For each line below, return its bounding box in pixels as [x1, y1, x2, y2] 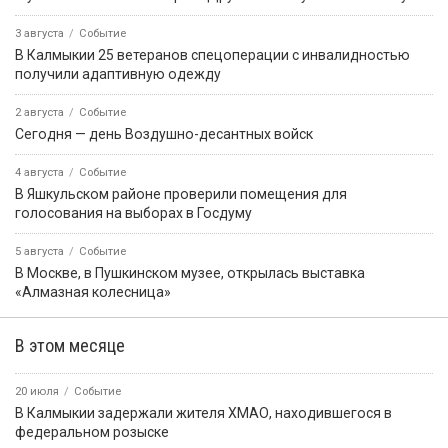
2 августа [15, 106, 64, 120]
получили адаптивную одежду [15, 66, 221, 83]
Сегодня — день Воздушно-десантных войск [15, 126, 313, 143]
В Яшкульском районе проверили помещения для [15, 186, 347, 203]
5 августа [15, 245, 64, 259]
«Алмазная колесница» [15, 284, 171, 301]
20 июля [15, 385, 59, 399]
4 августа [15, 166, 64, 180]
